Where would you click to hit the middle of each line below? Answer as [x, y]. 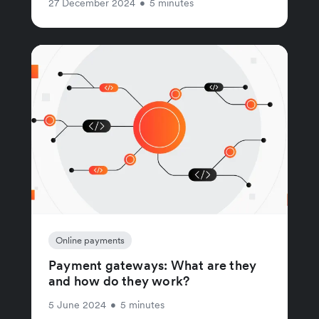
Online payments [90, 241]
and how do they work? [119, 281]
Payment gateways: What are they [153, 266]
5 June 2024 [77, 305]
